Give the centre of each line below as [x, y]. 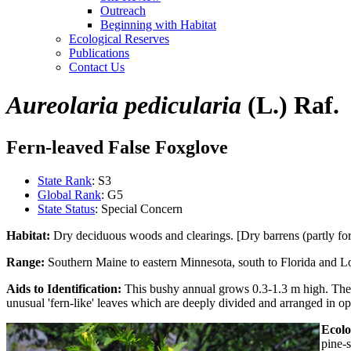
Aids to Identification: [64, 288]
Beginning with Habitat [158, 24]
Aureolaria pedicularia [124, 105]
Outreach [123, 10]
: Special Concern [139, 208]
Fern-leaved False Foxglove [117, 147]
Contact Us [97, 67]
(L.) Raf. [290, 105]
